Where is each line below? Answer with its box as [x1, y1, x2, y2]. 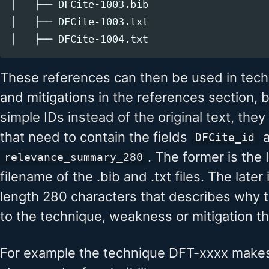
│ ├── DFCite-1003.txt [10, 16, 148, 28]
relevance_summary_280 [4, 151, 144, 164]
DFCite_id [195, 131, 255, 144]
